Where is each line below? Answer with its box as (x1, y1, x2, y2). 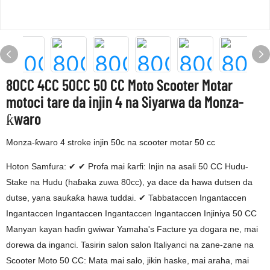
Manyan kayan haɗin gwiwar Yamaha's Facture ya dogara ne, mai (6, 224, 258, 234)
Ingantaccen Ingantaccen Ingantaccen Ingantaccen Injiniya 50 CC (6, 209, 257, 218)
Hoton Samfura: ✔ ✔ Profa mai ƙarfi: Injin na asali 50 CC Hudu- (6, 162, 248, 171)
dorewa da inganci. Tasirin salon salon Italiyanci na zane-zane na (6, 240, 254, 250)
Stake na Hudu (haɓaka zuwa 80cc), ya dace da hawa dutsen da (6, 177, 253, 187)
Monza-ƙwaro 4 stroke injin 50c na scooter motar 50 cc (6, 137, 215, 147)
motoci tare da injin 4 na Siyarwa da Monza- (6, 92, 243, 111)
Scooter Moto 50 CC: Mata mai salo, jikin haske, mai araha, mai (6, 256, 249, 265)
